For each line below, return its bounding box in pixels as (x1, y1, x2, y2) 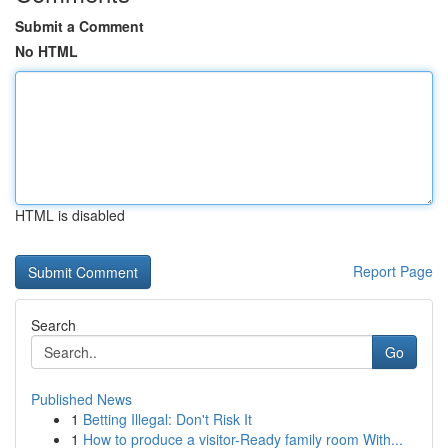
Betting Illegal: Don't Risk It (83, 409, 252, 429)
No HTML (15, 41, 78, 61)
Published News (31, 389, 132, 409)
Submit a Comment (15, 16, 144, 36)
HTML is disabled (15, 205, 125, 225)
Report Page (353, 261, 433, 281)
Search (31, 315, 76, 335)
